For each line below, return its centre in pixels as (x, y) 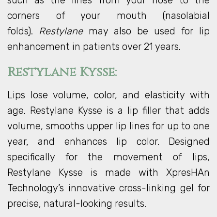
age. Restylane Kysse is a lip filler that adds (108, 110)
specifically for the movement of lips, (108, 157)
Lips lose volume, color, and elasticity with (108, 95)
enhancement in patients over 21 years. (94, 46)
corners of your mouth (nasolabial (108, 15)
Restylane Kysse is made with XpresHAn (108, 172)
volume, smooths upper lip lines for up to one (108, 126)
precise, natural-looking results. (77, 203)
